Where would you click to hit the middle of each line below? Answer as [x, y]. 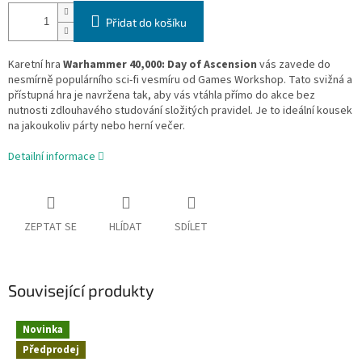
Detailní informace [52, 157]
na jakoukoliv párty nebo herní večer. [97, 126]
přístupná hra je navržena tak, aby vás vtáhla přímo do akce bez [162, 96]
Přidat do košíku [146, 23]
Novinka [43, 329]
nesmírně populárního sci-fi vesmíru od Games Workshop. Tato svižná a [180, 80]
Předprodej [51, 349]
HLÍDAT [126, 227]
